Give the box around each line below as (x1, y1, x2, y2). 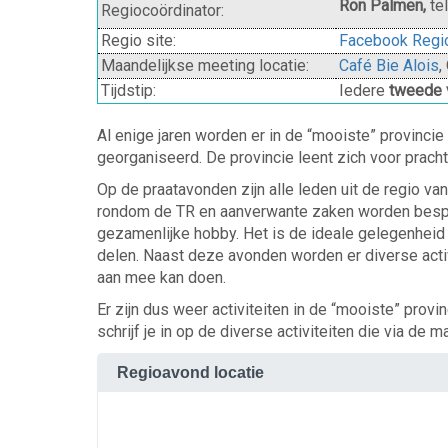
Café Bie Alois (339, 55, 439, 75)
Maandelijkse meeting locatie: (101, 55, 309, 75)
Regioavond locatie (113, 363, 264, 381)
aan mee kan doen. (97, 267, 226, 287)
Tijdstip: (101, 80, 156, 100)
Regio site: (101, 30, 176, 50)
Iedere (339, 80, 389, 100)
